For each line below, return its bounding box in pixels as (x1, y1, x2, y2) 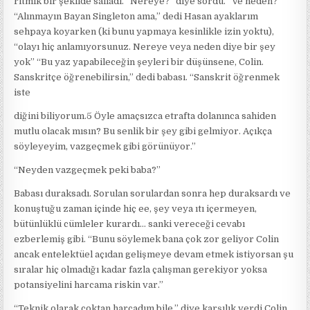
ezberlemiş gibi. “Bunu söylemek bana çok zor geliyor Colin (14, 233, 280, 244)
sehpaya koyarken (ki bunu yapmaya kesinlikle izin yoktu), (14, 26, 275, 37)
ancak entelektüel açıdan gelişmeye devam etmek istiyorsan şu (14, 248, 294, 259)
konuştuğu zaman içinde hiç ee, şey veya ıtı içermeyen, (14, 203, 257, 214)
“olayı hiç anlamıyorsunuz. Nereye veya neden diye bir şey (14, 41, 276, 52)
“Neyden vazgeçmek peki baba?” (14, 164, 161, 175)
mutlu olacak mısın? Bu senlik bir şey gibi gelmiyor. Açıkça (14, 125, 273, 136)
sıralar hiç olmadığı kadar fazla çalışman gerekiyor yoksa (14, 264, 268, 275)
